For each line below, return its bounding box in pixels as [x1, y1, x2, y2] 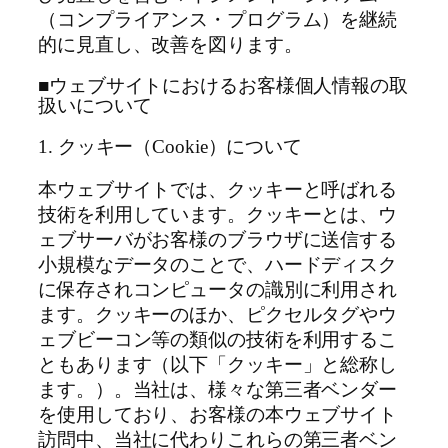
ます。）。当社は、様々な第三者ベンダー [38, 380, 398, 401]
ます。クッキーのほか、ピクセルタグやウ [38, 305, 398, 326]
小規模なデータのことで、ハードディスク [38, 255, 398, 276]
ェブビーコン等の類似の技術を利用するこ [38, 330, 398, 351]
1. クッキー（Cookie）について [38, 136, 303, 157]
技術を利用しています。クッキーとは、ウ [38, 205, 398, 226]
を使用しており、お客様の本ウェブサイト [38, 405, 398, 426]
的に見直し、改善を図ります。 [38, 34, 303, 55]
